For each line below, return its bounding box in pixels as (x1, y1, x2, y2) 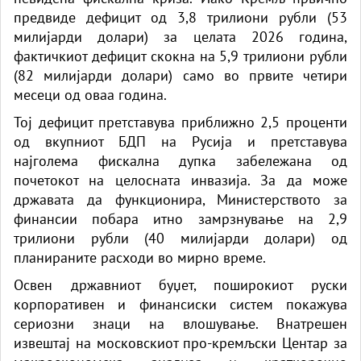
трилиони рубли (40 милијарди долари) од (14, 228, 347, 247)
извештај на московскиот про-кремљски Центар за (14, 333, 347, 352)
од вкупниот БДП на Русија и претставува (14, 131, 347, 151)
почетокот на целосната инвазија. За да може (14, 170, 347, 189)
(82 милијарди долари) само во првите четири (14, 65, 347, 85)
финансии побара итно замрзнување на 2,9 (14, 209, 347, 228)
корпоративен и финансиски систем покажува (14, 294, 347, 313)
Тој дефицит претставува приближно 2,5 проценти (14, 112, 347, 131)
